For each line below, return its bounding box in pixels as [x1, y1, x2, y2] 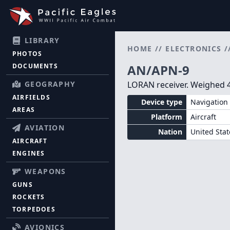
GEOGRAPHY [25, 79, 76, 89]
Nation [158, 127, 182, 137]
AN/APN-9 [127, 62, 189, 79]
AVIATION [25, 123, 65, 133]
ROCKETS [12, 193, 45, 202]
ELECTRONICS [165, 44, 222, 54]
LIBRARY [25, 35, 60, 46]
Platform [151, 112, 182, 122]
